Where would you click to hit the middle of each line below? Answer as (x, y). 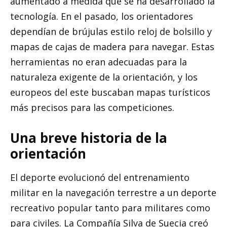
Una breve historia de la (89, 138)
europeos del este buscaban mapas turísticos (110, 92)
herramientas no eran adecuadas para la (99, 62)
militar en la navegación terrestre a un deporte (113, 193)
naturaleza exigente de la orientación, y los (104, 77)
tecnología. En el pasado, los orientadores (102, 16)
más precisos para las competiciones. (92, 107)
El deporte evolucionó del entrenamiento (100, 178)
